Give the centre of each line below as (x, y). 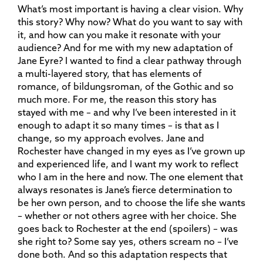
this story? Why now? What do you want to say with (130, 22)
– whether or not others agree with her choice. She (127, 215)
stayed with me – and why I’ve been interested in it (127, 112)
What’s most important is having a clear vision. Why (131, 9)
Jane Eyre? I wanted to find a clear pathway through (129, 60)
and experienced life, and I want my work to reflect (128, 164)
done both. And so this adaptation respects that (122, 254)
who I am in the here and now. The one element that (130, 177)
